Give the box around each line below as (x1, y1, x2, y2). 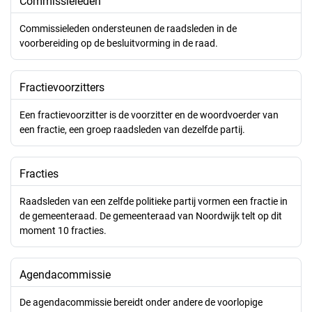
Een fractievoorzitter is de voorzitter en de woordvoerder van (19, 109, 279, 120)
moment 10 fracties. (19, 225, 107, 236)
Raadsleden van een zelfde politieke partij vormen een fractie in (19, 196, 288, 207)
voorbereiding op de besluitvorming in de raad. (19, 38, 218, 49)
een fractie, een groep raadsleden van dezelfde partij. (19, 124, 245, 135)
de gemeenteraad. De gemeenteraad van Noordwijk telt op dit (19, 210, 282, 221)
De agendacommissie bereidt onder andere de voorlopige (19, 297, 263, 308)
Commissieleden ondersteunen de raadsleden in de (19, 23, 237, 34)
